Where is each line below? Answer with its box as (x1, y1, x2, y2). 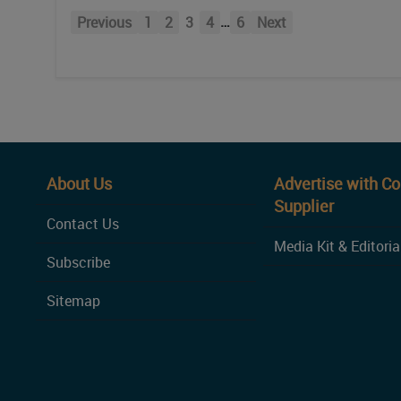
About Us (47, 172, 112, 194)
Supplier (274, 194, 335, 217)
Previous (77, 12, 132, 32)
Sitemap (47, 290, 100, 311)
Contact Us (47, 213, 119, 234)
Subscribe (47, 252, 110, 272)
